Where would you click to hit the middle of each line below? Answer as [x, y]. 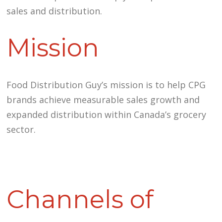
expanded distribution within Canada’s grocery [107, 114]
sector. [21, 129]
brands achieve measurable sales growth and [103, 99]
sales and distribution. [55, 11]
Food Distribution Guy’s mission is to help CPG [106, 84]
